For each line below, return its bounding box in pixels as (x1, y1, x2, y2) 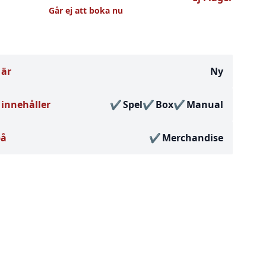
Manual (186, 98, 223, 111)
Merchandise (161, 131, 223, 144)
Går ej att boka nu (49, 5, 123, 16)
